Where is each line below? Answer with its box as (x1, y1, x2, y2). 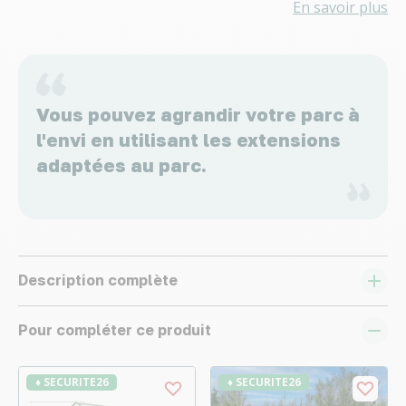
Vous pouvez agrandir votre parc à (36, 102, 360, 125)
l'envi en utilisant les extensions (36, 128, 341, 150)
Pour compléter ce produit (18, 320, 211, 339)
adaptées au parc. (36, 153, 207, 176)
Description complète (18, 270, 178, 289)
